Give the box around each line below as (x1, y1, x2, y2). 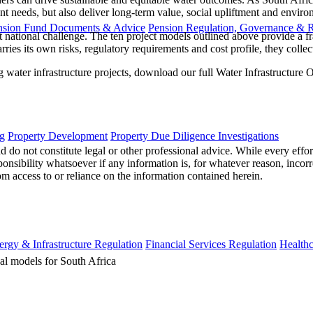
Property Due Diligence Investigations (110, 129, 279, 142)
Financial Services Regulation (145, 238, 277, 251)
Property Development (8, 129, 108, 142)
